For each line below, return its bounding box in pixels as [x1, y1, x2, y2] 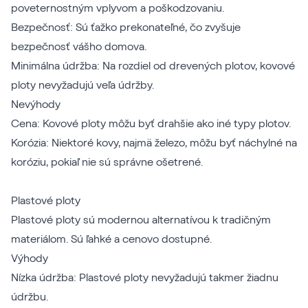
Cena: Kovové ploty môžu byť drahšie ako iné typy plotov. [11, 118, 291, 129]
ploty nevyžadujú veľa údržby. [11, 79, 154, 91]
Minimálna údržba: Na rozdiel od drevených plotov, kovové [11, 60, 295, 71]
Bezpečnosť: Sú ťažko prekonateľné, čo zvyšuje [11, 21, 241, 33]
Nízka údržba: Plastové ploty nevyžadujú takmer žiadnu [11, 272, 278, 283]
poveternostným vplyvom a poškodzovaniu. [11, 2, 224, 14]
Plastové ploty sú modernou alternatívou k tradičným [11, 214, 271, 225]
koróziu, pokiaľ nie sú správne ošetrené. [11, 156, 203, 168]
